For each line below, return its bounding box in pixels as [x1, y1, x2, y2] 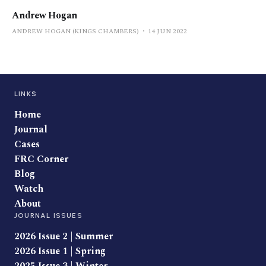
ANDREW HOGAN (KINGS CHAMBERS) [12, 26, 139, 36]
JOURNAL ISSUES [14, 211, 83, 220]
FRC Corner [14, 152, 68, 166]
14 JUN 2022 [148, 26, 187, 36]
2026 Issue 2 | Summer [14, 229, 113, 243]
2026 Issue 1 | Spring [14, 244, 106, 258]
